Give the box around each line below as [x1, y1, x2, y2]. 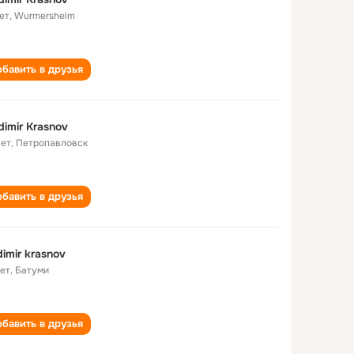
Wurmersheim [14, 9, 75, 22]
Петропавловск [16, 137, 88, 149]
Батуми [15, 264, 49, 277]
